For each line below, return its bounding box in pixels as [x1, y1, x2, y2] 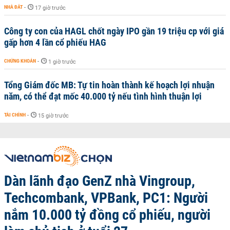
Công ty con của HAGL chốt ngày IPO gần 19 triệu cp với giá [4, 26, 224, 36]
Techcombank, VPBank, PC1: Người [4, 189, 208, 206]
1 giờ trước [48, 59, 76, 65]
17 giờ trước [35, 5, 66, 11]
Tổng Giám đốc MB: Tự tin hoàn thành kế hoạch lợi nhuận [4, 80, 215, 90]
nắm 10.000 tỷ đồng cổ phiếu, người [4, 206, 210, 223]
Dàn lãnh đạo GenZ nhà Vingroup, [4, 172, 195, 189]
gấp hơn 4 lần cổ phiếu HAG [4, 37, 106, 48]
